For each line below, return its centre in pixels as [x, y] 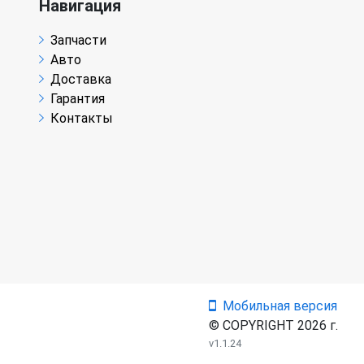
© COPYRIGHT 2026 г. [273, 325]
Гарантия [78, 99]
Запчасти [78, 40]
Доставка [81, 79]
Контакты [82, 118]
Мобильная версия [280, 306]
